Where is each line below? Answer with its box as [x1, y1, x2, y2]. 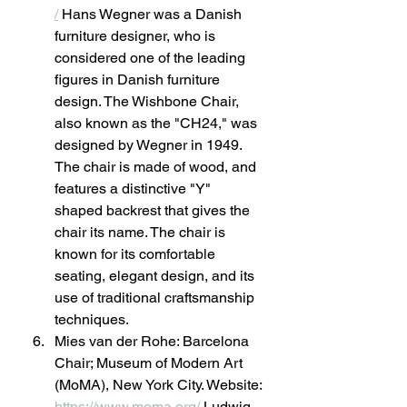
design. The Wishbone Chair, [55, 93, 243, 110]
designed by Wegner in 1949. [55, 136, 245, 154]
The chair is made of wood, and [55, 158, 260, 175]
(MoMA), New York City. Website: [55, 376, 265, 393]
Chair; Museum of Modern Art [55, 354, 246, 372]
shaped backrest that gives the [55, 202, 253, 219]
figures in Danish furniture [55, 71, 223, 88]
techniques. [55, 311, 129, 328]
